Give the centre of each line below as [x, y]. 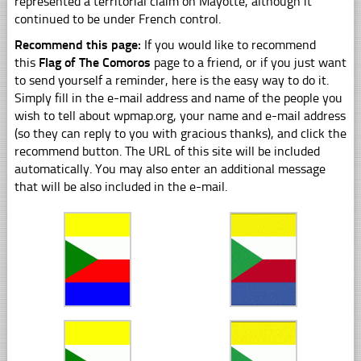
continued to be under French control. [117, 19]
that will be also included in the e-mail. [120, 186]
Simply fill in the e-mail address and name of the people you [178, 98]
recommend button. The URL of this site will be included [167, 151]
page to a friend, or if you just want [248, 62]
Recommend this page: [79, 44]
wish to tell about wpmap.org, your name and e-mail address [180, 115]
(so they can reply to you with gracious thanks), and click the [180, 133]
